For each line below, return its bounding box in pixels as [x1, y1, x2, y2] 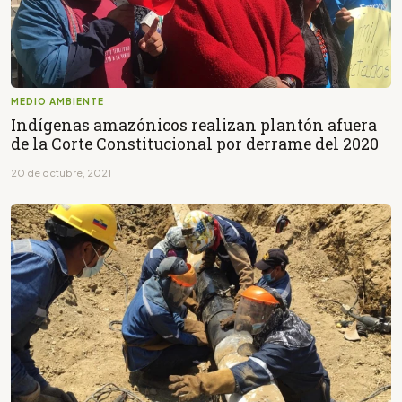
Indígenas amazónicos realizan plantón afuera [11, 114, 377, 135]
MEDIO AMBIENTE [11, 95, 104, 107]
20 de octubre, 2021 [11, 166, 111, 179]
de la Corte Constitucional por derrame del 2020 [11, 133, 379, 154]
